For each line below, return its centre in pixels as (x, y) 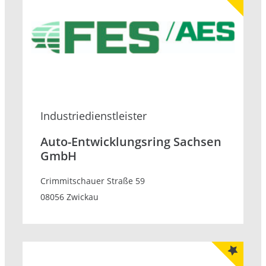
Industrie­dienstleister (94, 116)
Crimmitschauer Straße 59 (93, 181)
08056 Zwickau (69, 197)
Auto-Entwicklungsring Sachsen (131, 142)
